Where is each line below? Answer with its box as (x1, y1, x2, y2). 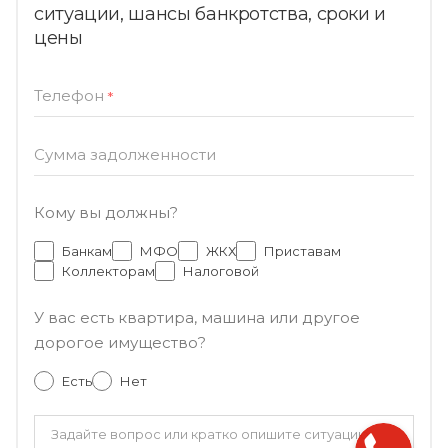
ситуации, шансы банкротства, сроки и (34, 3, 387, 25)
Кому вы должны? (34, 203, 178, 222)
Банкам (62, 243, 112, 259)
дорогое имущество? (34, 333, 206, 352)
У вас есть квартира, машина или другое (34, 308, 360, 327)
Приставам (264, 243, 341, 259)
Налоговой (183, 263, 259, 279)
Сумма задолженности (34, 145, 216, 164)
